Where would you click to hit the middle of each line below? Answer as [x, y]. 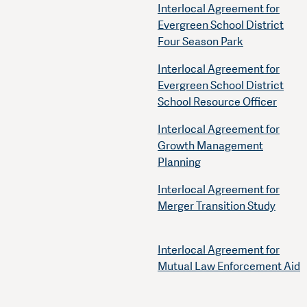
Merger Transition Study [217, 206]
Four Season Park [200, 42]
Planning [179, 162]
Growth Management [210, 146]
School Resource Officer [217, 102]
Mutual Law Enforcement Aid [229, 267]
